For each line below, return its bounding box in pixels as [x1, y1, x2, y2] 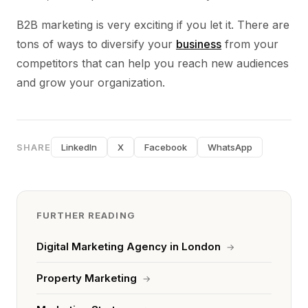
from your [221, 37, 278, 51]
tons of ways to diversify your [16, 37, 176, 51]
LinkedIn [61, 142, 97, 153]
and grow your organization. [16, 76, 165, 89]
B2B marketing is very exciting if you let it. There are [16, 18, 289, 32]
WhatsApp [208, 142, 252, 153]
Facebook [144, 142, 187, 153]
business [176, 37, 221, 51]
